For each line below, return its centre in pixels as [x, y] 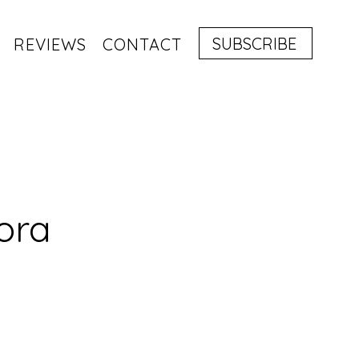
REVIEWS [50, 44]
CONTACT [142, 44]
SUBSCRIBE [254, 43]
